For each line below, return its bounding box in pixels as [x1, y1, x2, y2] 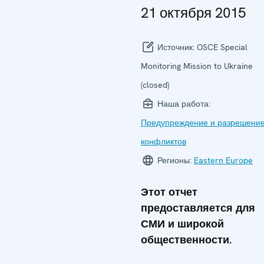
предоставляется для [141, 201, 255, 214]
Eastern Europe [194, 155, 253, 166]
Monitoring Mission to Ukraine [141, 61, 253, 71]
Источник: [155, 42, 197, 52]
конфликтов [141, 136, 186, 147]
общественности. [141, 233, 232, 246]
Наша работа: [155, 98, 210, 109]
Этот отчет [141, 185, 197, 199]
